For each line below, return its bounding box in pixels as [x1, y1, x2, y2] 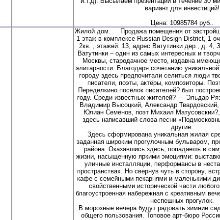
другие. [171, 123, 193, 131]
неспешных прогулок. [150, 196, 214, 204]
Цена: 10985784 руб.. [150, 19, 214, 27]
